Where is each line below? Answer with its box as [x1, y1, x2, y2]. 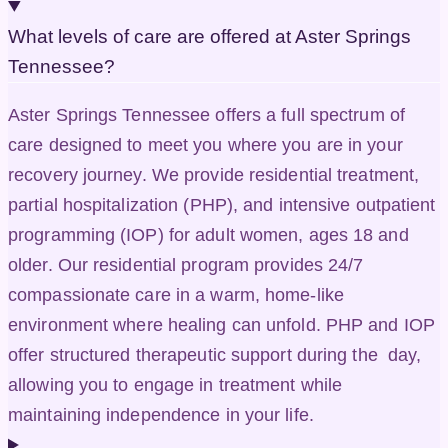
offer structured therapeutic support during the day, [8, 345, 422, 366]
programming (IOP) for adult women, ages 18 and [8, 225, 409, 246]
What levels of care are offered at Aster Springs [8, 25, 411, 47]
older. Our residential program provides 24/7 [8, 255, 364, 276]
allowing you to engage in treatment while [8, 375, 343, 396]
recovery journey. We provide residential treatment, [8, 165, 420, 186]
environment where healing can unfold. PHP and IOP [8, 315, 435, 336]
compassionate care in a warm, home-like [8, 285, 344, 306]
